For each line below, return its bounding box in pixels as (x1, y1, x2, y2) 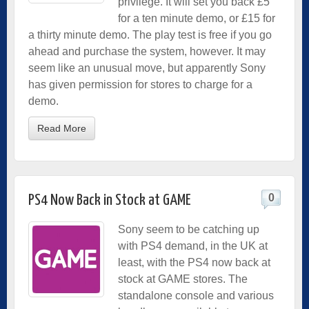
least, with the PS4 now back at (118, 256, 270, 268)
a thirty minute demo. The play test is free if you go (28, 28, 272, 41)
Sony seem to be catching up (118, 223, 259, 235)
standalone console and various (118, 289, 274, 301)
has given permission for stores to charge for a (28, 78, 252, 90)
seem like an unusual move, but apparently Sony (28, 61, 266, 74)
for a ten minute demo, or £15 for (118, 12, 275, 24)
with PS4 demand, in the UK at (118, 239, 268, 252)
